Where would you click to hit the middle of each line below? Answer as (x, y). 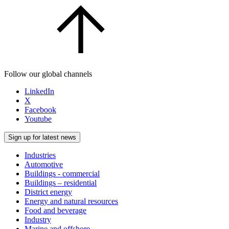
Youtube (38, 119)
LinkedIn (39, 91)
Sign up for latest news (42, 137)
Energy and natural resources (71, 201)
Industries (40, 155)
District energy (48, 192)
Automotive (44, 164)
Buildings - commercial (62, 173)
